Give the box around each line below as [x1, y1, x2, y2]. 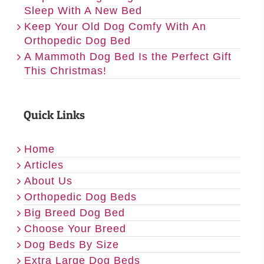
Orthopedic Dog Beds [24, 190, 137, 203]
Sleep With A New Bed [24, 4, 142, 16]
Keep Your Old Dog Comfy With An [24, 20, 206, 32]
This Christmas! [24, 64, 107, 77]
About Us [24, 174, 72, 187]
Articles [24, 159, 64, 171]
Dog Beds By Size [24, 238, 119, 250]
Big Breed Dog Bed [24, 206, 125, 219]
